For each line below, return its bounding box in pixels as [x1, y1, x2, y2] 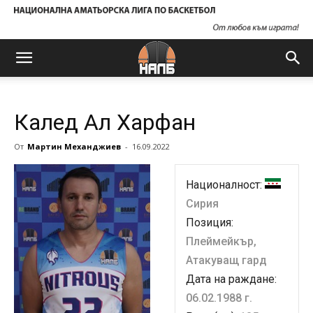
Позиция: [186, 216, 233, 229]
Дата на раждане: [186, 272, 277, 286]
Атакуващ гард [186, 254, 267, 267]
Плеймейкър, [186, 235, 256, 248]
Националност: [186, 178, 265, 191]
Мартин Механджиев [27, 141, 121, 152]
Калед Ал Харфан [14, 109, 196, 136]
